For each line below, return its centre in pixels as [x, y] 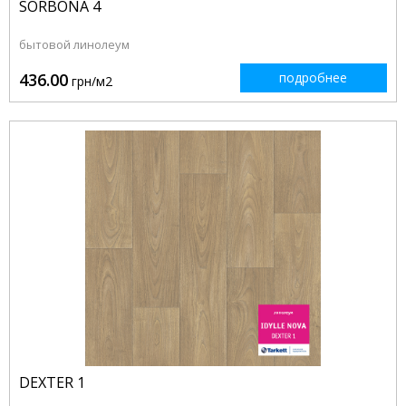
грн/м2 [90, 82]
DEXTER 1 [52, 383]
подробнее [314, 78]
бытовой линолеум [74, 45]
